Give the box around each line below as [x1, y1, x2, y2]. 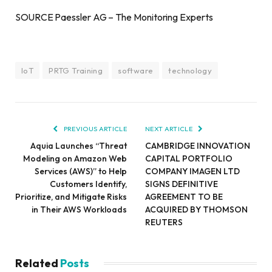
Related [15, 256, 60, 270]
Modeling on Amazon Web [23, 152, 127, 164]
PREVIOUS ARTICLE [62, 124, 127, 133]
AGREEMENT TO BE [145, 191, 223, 202]
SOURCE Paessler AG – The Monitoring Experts [15, 11, 213, 24]
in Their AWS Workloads [32, 203, 127, 215]
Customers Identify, [50, 178, 127, 189]
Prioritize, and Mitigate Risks [15, 191, 127, 202]
